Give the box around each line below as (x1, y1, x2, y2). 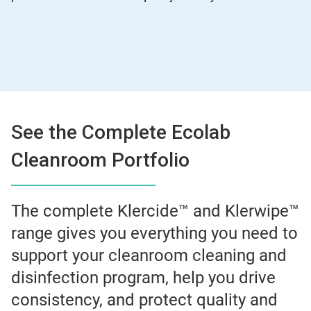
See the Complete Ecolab (11, 120, 230, 144)
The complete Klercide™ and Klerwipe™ (11, 201, 299, 221)
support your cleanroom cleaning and (11, 245, 287, 265)
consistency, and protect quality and (11, 289, 278, 310)
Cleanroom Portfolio (11, 148, 190, 171)
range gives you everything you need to (11, 223, 298, 243)
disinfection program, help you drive (11, 267, 276, 287)
